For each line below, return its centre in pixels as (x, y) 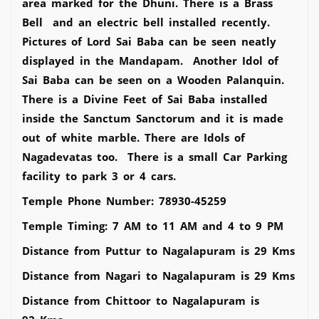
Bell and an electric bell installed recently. (146, 22)
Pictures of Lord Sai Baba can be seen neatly (149, 41)
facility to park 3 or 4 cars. (99, 176)
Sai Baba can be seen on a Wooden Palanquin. (153, 79)
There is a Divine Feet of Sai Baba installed (145, 99)
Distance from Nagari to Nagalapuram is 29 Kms (158, 275)
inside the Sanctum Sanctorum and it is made (153, 118)
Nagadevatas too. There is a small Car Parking (155, 156)
